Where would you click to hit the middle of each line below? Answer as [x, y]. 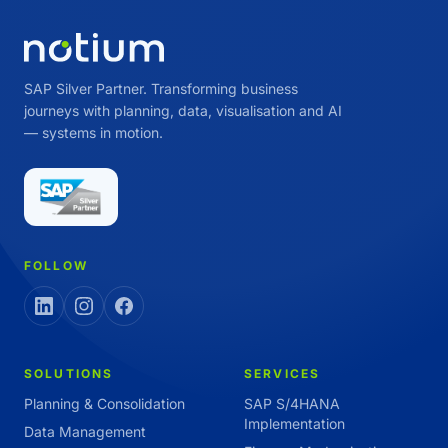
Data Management [85, 432]
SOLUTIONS [69, 374]
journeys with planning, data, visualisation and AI [183, 111]
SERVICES [282, 374]
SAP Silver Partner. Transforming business [161, 89]
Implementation [294, 424]
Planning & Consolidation [104, 404]
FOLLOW [56, 266]
